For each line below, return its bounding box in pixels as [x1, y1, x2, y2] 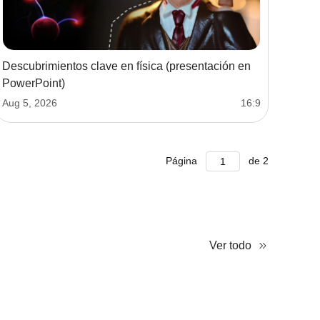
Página [166, 154, 200, 166]
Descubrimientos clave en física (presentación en [2, 59, 251, 72]
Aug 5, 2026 [2, 96, 57, 109]
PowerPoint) [2, 76, 65, 89]
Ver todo [209, 239, 251, 251]
